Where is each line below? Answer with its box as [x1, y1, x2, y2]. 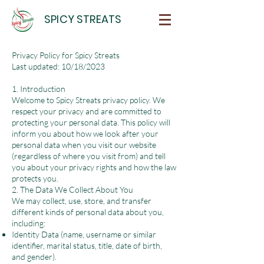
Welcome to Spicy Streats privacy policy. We [12, 95, 165, 105]
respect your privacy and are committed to [12, 106, 161, 116]
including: [12, 218, 45, 228]
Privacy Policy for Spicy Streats [12, 50, 120, 60]
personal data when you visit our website [12, 140, 156, 150]
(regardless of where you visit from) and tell [12, 151, 166, 161]
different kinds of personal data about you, [12, 207, 164, 217]
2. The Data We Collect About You [12, 184, 133, 194]
